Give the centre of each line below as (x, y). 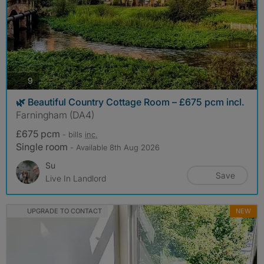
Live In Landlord (76, 178)
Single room (43, 146)
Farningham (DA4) (55, 115)
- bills (74, 134)
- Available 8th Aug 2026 (115, 147)
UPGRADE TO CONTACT (64, 211)
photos (45, 80)
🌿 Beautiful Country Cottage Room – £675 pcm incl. (130, 102)
